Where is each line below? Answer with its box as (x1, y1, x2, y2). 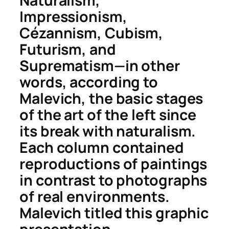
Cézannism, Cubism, (19, 23, 164, 43)
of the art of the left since (19, 105, 197, 125)
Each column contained (19, 138, 184, 158)
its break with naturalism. (19, 121, 196, 142)
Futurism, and (19, 39, 116, 60)
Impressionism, (19, 7, 127, 27)
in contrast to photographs (19, 170, 208, 191)
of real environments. (19, 187, 170, 207)
